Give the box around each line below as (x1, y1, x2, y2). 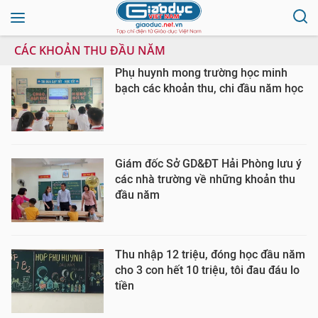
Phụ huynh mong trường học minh (115, 66, 287, 79)
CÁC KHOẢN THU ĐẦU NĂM (14, 43, 165, 58)
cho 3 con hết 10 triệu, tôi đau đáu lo (115, 263, 300, 277)
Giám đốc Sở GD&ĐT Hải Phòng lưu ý (115, 157, 302, 170)
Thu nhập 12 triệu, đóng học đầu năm (115, 248, 305, 261)
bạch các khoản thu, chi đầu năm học (115, 82, 303, 95)
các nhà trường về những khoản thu (115, 172, 295, 186)
